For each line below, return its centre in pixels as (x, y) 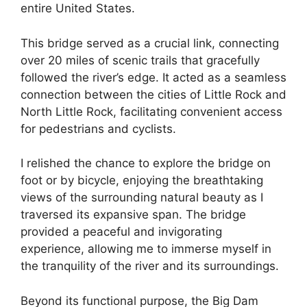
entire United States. (78, 9)
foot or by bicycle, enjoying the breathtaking (142, 181)
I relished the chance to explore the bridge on (146, 163)
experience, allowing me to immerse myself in (146, 249)
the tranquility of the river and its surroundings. (150, 266)
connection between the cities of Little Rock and (153, 94)
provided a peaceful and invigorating (121, 232)
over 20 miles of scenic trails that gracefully (140, 60)
